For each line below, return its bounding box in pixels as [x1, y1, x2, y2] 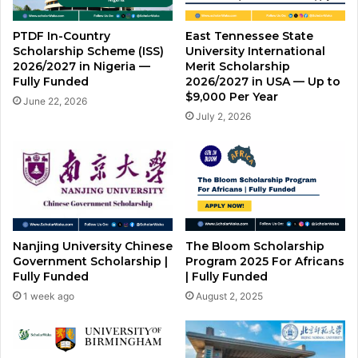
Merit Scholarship [185, 59, 290, 74]
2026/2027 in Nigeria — [13, 59, 150, 74]
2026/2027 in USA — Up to [185, 74, 340, 89]
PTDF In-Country [13, 29, 110, 44]
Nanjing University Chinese [13, 239, 173, 254]
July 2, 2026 [196, 110, 251, 123]
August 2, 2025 [196, 290, 263, 303]
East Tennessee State [185, 29, 313, 44]
